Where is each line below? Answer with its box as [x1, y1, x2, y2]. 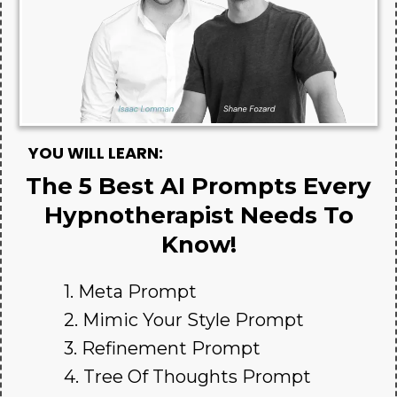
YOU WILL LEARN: [28, 142, 163, 165]
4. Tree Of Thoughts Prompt [64, 366, 311, 388]
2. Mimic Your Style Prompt [64, 309, 304, 331]
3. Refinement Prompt [64, 338, 261, 360]
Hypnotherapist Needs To [43, 201, 354, 230]
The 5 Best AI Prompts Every [26, 172, 371, 201]
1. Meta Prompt [64, 281, 197, 303]
